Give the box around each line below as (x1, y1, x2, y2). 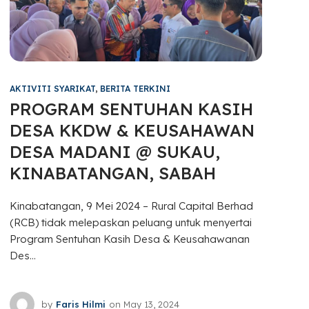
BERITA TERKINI (100, 83, 171, 94)
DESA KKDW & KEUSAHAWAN (10, 120, 255, 141)
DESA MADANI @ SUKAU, (10, 141, 221, 163)
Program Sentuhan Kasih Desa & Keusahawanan (10, 232, 250, 246)
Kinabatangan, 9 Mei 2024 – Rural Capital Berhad (10, 199, 254, 213)
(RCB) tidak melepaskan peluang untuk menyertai (10, 216, 252, 230)
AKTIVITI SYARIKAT (10, 83, 96, 94)
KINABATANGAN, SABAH (10, 163, 217, 184)
